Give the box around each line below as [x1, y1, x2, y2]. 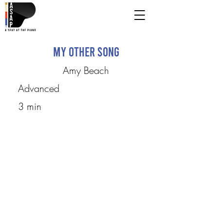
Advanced [18, 82, 59, 95]
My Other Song [53, 44, 119, 59]
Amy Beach [63, 64, 109, 77]
